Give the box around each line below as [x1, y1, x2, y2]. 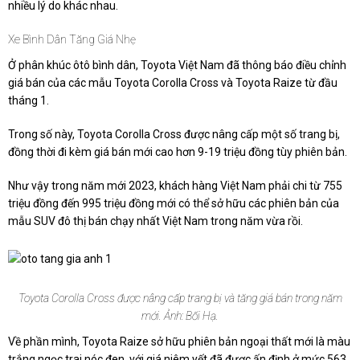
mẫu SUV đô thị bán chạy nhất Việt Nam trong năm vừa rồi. [8, 215, 303, 228]
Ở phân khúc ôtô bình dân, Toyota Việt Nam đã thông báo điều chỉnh [8, 59, 346, 72]
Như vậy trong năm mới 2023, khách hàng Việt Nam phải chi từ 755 [8, 179, 342, 193]
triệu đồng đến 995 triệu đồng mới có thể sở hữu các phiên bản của [8, 197, 339, 211]
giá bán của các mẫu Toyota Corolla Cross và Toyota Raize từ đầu [8, 76, 337, 90]
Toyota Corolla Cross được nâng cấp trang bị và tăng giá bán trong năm [18, 292, 342, 305]
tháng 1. [8, 94, 49, 108]
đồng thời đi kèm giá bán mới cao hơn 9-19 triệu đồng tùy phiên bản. [8, 145, 347, 159]
